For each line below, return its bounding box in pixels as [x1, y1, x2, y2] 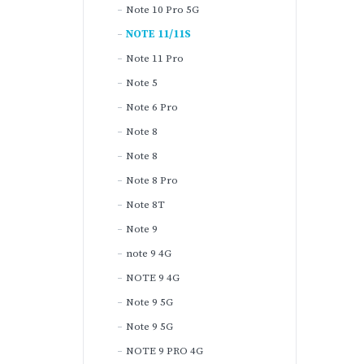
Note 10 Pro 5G [126, 3, 199, 16]
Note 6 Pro [126, 101, 178, 114]
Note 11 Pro [126, 52, 184, 65]
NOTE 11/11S [126, 28, 191, 41]
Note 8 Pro [126, 174, 178, 187]
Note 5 [126, 76, 158, 89]
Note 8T [126, 198, 165, 211]
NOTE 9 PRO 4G [126, 344, 203, 357]
